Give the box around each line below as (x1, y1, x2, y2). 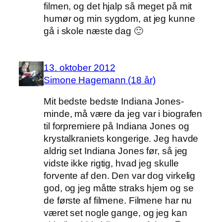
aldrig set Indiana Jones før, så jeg (44, 146, 188, 157)
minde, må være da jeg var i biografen (44, 109, 203, 119)
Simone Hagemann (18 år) (44, 74, 156, 85)
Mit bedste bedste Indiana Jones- (44, 96, 184, 107)
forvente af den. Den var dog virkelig (44, 170, 196, 181)
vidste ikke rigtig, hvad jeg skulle (44, 158, 179, 169)
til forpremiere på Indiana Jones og (44, 121, 189, 132)
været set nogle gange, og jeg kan (44, 208, 187, 219)
